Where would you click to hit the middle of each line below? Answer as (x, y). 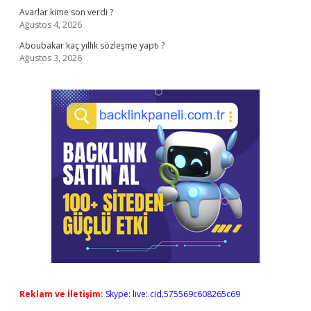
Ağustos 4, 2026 (51, 25)
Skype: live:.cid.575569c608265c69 (173, 294)
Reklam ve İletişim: (61, 294)
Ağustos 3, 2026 (51, 58)
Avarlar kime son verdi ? (66, 12)
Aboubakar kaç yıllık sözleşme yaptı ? (92, 45)
